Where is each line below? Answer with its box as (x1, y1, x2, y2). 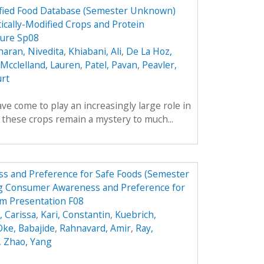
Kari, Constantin (40, 207, 110, 221)
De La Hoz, (126, 44, 172, 58)
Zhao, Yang (3, 235, 52, 248)
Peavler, (141, 58, 177, 71)
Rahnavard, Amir (59, 221, 131, 235)
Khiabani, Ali (68, 44, 121, 58)
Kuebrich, (114, 207, 156, 221)
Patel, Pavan (84, 58, 137, 71)
